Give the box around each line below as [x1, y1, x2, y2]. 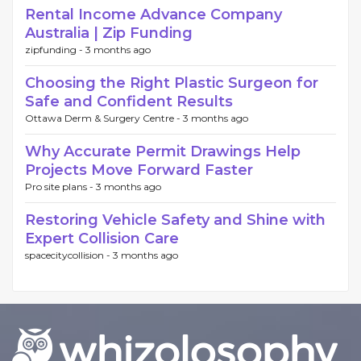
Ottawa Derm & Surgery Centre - [25, 112, 183, 125]
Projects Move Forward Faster [25, 161, 253, 180]
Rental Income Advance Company [25, 6, 282, 24]
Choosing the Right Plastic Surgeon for [25, 74, 318, 93]
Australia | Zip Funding [25, 24, 193, 43]
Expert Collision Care [25, 230, 179, 248]
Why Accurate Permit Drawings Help [25, 143, 301, 161]
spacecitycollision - [25, 249, 113, 262]
